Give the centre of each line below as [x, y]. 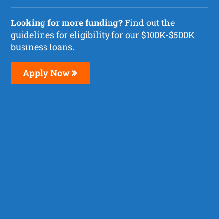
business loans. [43, 47]
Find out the [149, 22]
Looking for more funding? [67, 22]
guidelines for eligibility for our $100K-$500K [103, 34]
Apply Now [48, 73]
